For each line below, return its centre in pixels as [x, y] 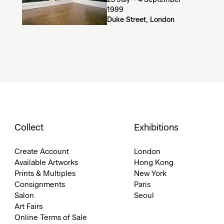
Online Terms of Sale [50, 218]
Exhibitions [156, 128]
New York [150, 174]
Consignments [39, 185]
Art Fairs [28, 207]
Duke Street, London [141, 20]
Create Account [41, 152]
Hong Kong [154, 163]
